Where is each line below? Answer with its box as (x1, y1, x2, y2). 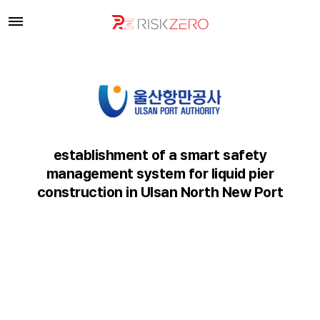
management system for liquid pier (46, 165, 274, 182)
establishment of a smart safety (53, 146, 267, 164)
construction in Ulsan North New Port (36, 184, 284, 201)
